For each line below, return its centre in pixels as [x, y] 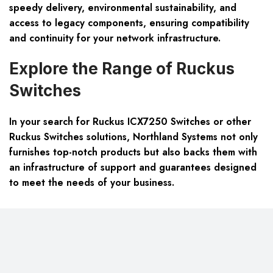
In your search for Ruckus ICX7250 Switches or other [130, 122]
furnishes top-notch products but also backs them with [133, 152]
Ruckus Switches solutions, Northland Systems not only [133, 137]
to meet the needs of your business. [92, 183]
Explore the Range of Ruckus [122, 69]
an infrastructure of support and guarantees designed [133, 168]
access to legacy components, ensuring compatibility [129, 23]
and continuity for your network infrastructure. [115, 38]
